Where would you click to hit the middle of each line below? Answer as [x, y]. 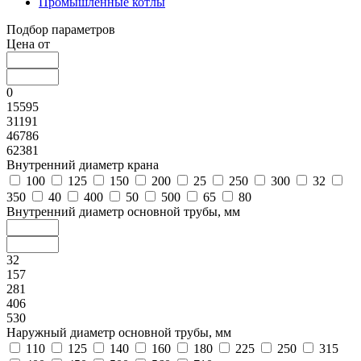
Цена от [28, 44]
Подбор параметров [61, 29]
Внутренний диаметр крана [83, 164]
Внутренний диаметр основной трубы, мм [123, 211]
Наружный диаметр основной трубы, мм [119, 332]
